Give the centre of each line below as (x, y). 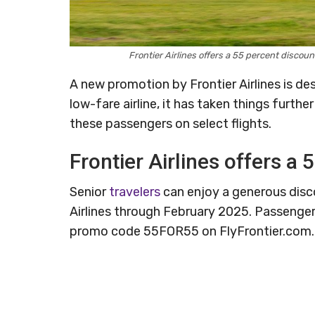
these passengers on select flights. (171, 124)
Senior (89, 192)
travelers (135, 192)
